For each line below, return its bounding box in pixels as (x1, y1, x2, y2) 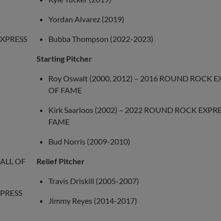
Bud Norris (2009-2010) (48, 137, 130, 147)
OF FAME (48, 85, 82, 95)
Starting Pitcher (36, 54, 92, 64)
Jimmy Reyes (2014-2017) (48, 196, 137, 206)
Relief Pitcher (36, 156, 85, 166)
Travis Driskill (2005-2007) (48, 176, 139, 186)
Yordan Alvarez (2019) (48, 14, 124, 24)
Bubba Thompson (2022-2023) (48, 34, 153, 44)
